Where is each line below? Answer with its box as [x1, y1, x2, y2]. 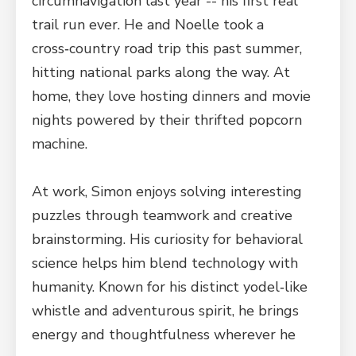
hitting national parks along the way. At [32, 63, 290, 82]
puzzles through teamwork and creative [32, 206, 292, 225]
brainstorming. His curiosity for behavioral [32, 230, 303, 249]
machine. [32, 134, 87, 153]
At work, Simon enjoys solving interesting [32, 182, 302, 201]
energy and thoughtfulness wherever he [32, 325, 296, 344]
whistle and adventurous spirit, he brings [32, 301, 299, 320]
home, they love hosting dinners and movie [32, 87, 311, 106]
